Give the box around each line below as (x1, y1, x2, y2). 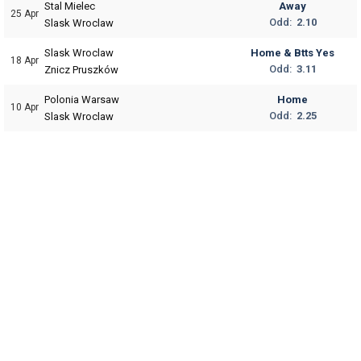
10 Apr (10, 102, 39, 114)
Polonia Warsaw (44, 93, 119, 106)
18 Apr (10, 55, 39, 67)
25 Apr (10, 8, 39, 20)
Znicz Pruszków (44, 63, 118, 76)
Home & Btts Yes (251, 47, 334, 60)
